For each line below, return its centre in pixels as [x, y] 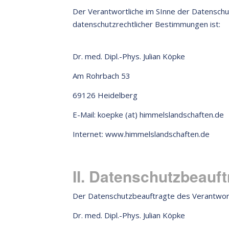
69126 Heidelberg [105, 95]
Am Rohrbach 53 [101, 76]
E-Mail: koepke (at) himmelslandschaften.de [148, 114]
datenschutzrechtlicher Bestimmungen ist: [146, 24]
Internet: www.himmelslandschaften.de [141, 134]
